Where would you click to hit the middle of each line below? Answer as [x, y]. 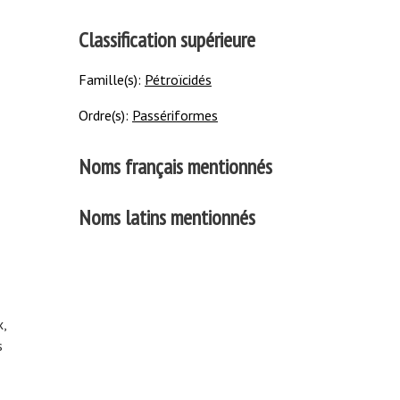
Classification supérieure [167, 40]
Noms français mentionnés [175, 166]
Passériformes [175, 116]
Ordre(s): [105, 116]
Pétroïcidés [178, 80]
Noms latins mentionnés [167, 218]
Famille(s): [111, 80]
